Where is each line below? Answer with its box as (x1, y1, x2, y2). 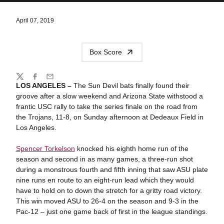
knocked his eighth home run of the (74, 144, 188, 152)
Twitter (15, 76, 36, 84)
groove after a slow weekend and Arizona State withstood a (15, 91, 203, 100)
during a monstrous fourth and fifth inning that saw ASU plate (15, 165, 208, 173)
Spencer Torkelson (15, 144, 75, 152)
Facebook (30, 76, 62, 84)
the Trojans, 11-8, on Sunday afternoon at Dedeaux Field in (15, 112, 203, 121)
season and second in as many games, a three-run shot (15, 154, 193, 163)
